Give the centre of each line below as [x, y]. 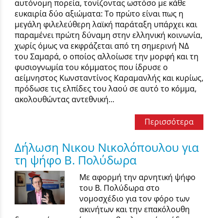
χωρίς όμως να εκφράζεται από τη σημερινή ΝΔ [102, 45]
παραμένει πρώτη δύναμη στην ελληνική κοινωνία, [109, 35]
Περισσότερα [169, 121]
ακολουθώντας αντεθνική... [64, 99]
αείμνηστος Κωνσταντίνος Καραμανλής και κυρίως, [109, 78]
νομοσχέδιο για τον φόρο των [135, 199]
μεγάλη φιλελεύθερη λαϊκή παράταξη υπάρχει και [106, 24]
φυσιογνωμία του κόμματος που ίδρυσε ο [91, 67]
